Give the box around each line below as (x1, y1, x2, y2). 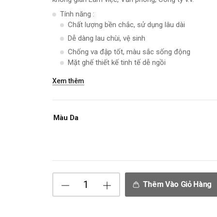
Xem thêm (52, 77, 84, 85)
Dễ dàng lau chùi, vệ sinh (67, 34, 145, 43)
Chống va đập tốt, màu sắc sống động (67, 47, 190, 56)
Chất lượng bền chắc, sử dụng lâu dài (67, 20, 185, 29)
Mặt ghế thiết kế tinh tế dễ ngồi (67, 58, 166, 67)
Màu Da (53, 113, 78, 122)
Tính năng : (60, 10, 94, 18)
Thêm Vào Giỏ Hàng (142, 180, 212, 189)
